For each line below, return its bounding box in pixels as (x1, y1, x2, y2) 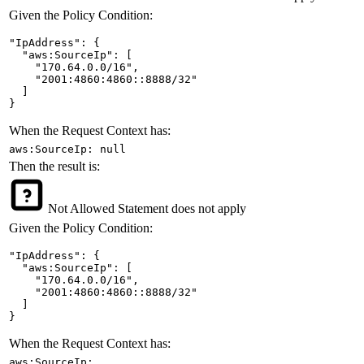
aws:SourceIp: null (9, 142, 126, 155)
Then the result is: (9, 158, 100, 173)
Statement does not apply (118, 201, 246, 215)
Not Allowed (45, 201, 118, 215)
